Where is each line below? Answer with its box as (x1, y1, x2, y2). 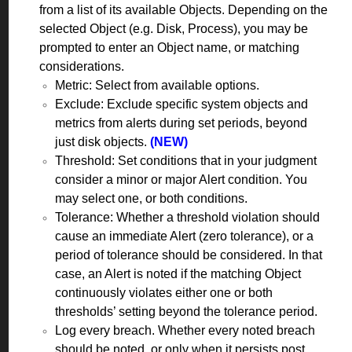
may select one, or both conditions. (55, 191, 247, 205)
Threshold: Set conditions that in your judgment (55, 153, 317, 167)
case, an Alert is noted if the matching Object (55, 266, 301, 280)
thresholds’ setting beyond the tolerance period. (55, 304, 317, 318)
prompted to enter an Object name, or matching (39, 40, 299, 54)
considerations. (39, 59, 124, 73)
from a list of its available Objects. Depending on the (39, 2, 328, 16)
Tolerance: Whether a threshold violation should (55, 210, 320, 224)
